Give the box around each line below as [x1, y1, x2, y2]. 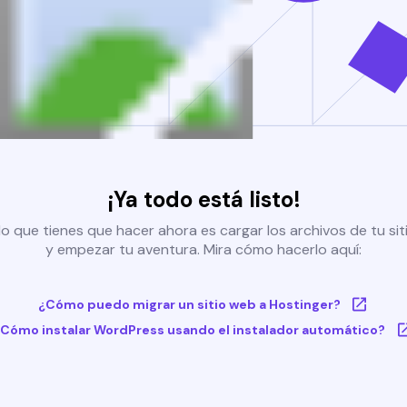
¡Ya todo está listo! [106, 185, 301, 214]
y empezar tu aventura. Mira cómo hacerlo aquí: [45, 240, 362, 260]
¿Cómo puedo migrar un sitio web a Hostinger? [37, 296, 341, 313]
